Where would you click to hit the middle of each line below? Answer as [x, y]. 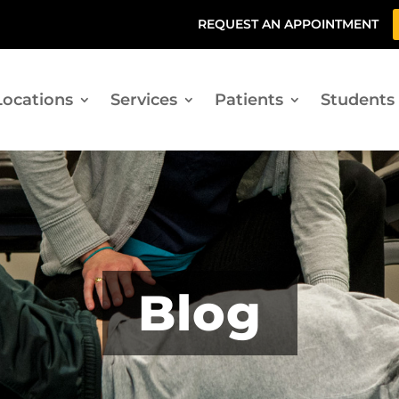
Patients [248, 100]
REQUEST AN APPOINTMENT [288, 24]
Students [357, 100]
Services [143, 100]
